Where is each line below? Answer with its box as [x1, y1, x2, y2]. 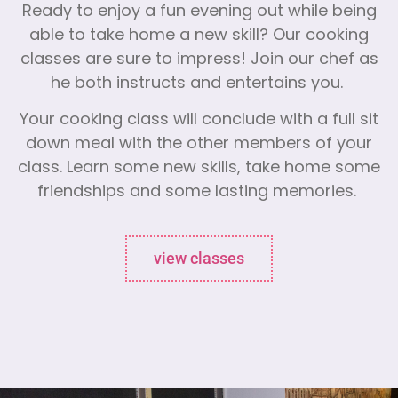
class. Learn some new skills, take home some [18, 160, 380, 178]
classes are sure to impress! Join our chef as [20, 51, 378, 68]
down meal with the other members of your [26, 136, 372, 154]
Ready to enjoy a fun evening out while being [21, 3, 377, 20]
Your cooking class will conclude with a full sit [20, 112, 378, 130]
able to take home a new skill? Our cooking [29, 27, 369, 44]
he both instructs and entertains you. [51, 75, 347, 92]
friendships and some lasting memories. [37, 184, 356, 202]
